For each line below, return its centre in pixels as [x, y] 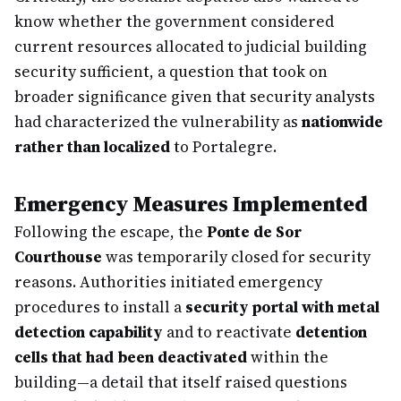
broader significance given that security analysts [195, 97]
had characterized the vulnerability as [158, 122]
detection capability [89, 332]
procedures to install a [100, 307]
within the [288, 357]
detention [331, 332]
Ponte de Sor [254, 232]
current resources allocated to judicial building [191, 47]
